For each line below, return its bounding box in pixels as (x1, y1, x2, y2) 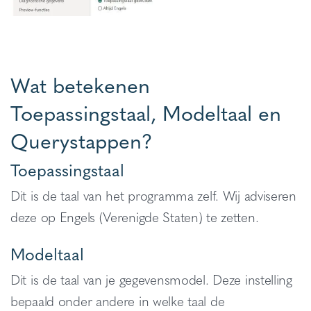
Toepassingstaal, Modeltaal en (10, 96, 281, 128)
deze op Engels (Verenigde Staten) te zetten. (10, 206, 259, 226)
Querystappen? (10, 124, 153, 155)
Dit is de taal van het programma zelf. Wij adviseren (10, 185, 296, 205)
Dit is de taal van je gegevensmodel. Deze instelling (10, 269, 292, 289)
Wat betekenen (10, 68, 150, 100)
